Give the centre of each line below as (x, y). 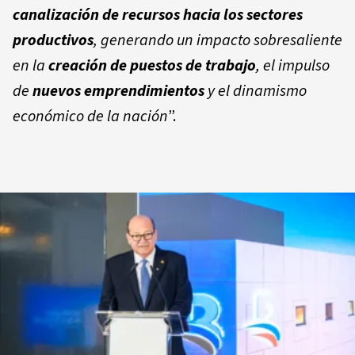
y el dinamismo (256, 91)
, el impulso (293, 65)
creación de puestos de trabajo (152, 65)
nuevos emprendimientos (118, 91)
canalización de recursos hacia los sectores (158, 15)
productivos (53, 40)
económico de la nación (90, 116)
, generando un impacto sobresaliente (218, 40)
